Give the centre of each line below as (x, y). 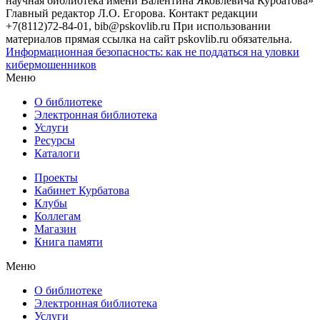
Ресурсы (55, 140)
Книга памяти (69, 241)
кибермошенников (51, 64)
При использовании (222, 26)
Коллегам (57, 216)
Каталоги (57, 153)
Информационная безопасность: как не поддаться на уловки (152, 51)
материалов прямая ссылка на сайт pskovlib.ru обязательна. (149, 39)
